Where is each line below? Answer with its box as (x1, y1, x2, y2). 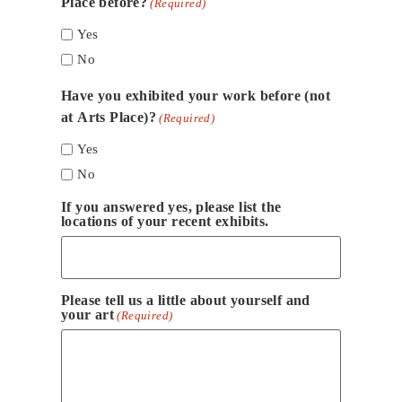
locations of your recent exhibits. (61, 214, 269, 230)
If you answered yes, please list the (61, 199, 282, 215)
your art (61, 307, 115, 323)
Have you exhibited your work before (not (61, 88, 330, 104)
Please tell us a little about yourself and (61, 293, 310, 309)
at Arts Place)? (61, 109, 156, 126)
